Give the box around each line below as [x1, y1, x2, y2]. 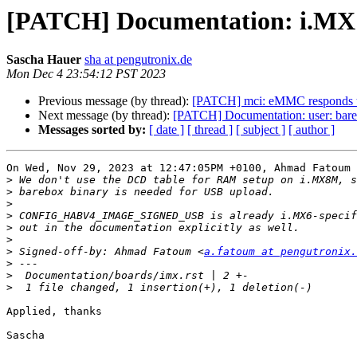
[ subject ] [236, 123, 285, 137]
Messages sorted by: [38, 123, 146, 137]
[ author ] [288, 123, 335, 137]
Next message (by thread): [38, 108, 173, 123]
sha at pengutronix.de [84, 53, 192, 67]
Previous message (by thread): [38, 94, 192, 108]
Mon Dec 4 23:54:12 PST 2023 [6, 67, 166, 81]
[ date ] [149, 123, 184, 137]
